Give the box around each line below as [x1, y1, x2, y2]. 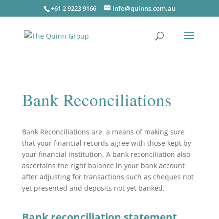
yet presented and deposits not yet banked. [22, 183, 165, 193]
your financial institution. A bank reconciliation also [22, 150, 190, 159]
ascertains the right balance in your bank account [22, 161, 185, 170]
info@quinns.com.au [112, 3, 175, 13]
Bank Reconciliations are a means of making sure [22, 127, 185, 136]
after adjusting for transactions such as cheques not [22, 172, 194, 181]
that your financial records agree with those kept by [22, 138, 191, 148]
